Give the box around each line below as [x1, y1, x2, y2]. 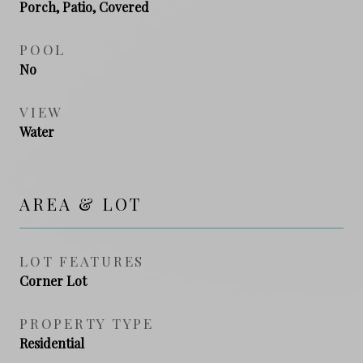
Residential [19, 334, 84, 352]
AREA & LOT [19, 192, 142, 215]
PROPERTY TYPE [19, 314, 154, 332]
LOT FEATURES [19, 251, 144, 270]
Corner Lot [19, 271, 87, 289]
